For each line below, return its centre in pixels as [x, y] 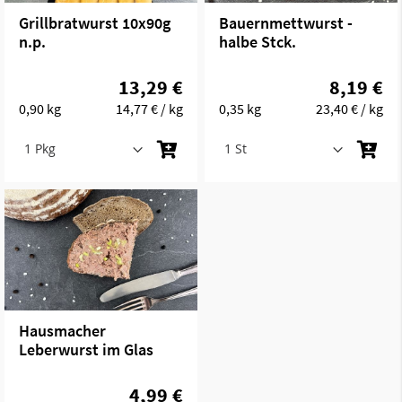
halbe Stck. [258, 41]
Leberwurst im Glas [86, 349]
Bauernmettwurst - [286, 22]
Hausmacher [62, 330]
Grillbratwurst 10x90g [95, 22]
